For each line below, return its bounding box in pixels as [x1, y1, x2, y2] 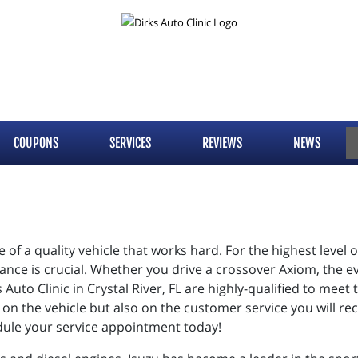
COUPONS [14, 135, 58, 151]
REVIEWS [202, 135, 242, 151]
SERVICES [109, 135, 151, 151]
